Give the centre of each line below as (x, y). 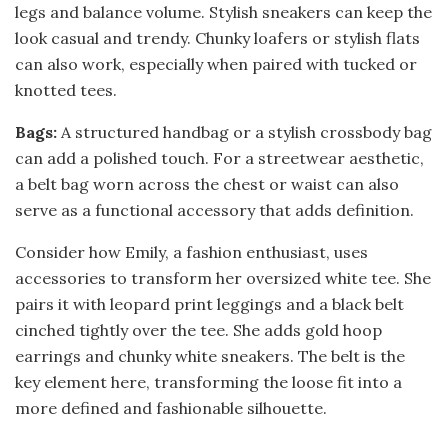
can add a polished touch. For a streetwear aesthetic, (219, 157)
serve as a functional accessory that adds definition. (214, 209)
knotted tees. (66, 89)
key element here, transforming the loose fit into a (208, 381)
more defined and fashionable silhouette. (171, 407)
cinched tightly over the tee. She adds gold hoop (198, 329)
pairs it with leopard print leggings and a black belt (209, 303)
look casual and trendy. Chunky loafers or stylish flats (217, 37)
